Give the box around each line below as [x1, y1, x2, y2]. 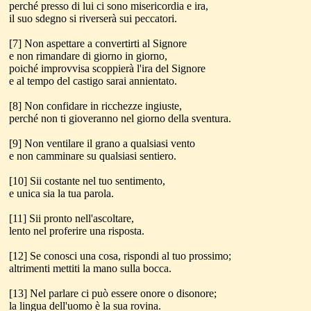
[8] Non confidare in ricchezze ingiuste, [9, 100, 182, 112]
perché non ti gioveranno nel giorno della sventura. [9, 112, 231, 124]
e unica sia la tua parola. [9, 187, 114, 199]
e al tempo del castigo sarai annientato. [9, 75, 177, 87]
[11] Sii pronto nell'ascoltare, [9, 212, 134, 224]
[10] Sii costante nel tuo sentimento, [9, 175, 165, 187]
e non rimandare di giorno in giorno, [9, 50, 167, 62]
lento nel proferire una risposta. [9, 225, 144, 237]
